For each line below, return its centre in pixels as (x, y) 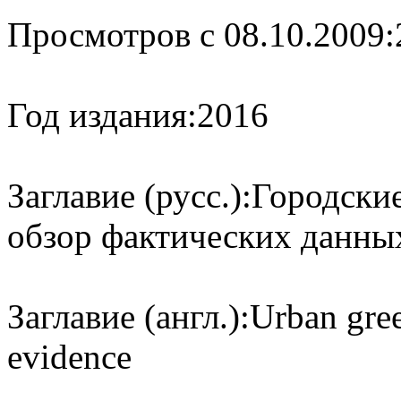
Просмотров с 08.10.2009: (201, 35)
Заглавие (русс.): (129, 196)
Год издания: (102, 115)
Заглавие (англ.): (128, 317)
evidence (69, 357)
